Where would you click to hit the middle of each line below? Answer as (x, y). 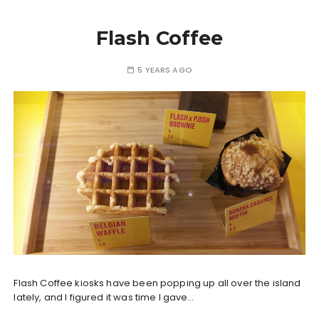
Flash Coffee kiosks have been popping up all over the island (157, 283)
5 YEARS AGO (165, 70)
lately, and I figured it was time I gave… (104, 298)
